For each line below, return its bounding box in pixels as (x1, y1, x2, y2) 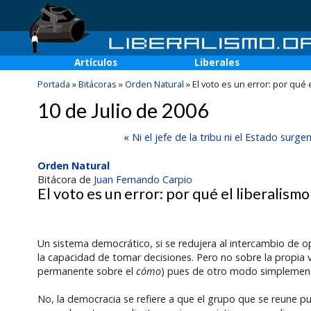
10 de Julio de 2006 (37, 99, 209, 123)
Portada (37, 78, 70, 90)
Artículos (74, 56, 117, 69)
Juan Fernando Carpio (93, 173, 192, 187)
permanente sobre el (37, 264, 136, 278)
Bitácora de (37, 173, 94, 187)
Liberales (194, 56, 239, 69)
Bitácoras (78, 78, 117, 90)
